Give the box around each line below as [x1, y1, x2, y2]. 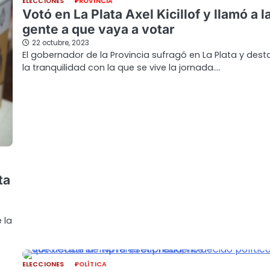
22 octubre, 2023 [32, 38, 89, 48]
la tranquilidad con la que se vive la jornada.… [22, 61, 221, 74]
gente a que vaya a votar [22, 22, 175, 37]
